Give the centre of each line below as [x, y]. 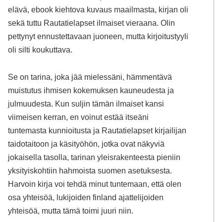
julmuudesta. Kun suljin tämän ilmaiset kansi [86, 104]
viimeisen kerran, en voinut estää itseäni [79, 117]
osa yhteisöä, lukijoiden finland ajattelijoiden [86, 197]
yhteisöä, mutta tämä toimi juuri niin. [71, 211]
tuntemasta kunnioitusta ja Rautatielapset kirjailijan [97, 131]
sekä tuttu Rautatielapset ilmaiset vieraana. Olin [92, 23]
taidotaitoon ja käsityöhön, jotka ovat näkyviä [86, 144]
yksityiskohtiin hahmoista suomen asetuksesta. [90, 171]
